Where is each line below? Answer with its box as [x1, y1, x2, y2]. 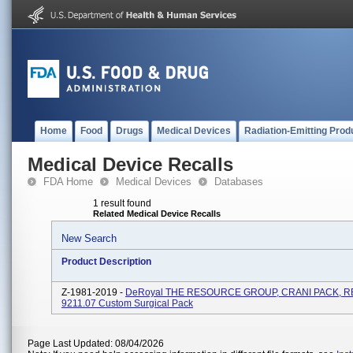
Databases [214, 176, 263, 188]
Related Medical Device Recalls [93, 209, 221, 218]
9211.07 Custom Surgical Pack [61, 298, 193, 309]
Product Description [61, 256, 151, 267]
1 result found [93, 198, 151, 209]
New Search [61, 232, 117, 244]
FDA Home [43, 176, 93, 188]
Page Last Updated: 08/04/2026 [28, 338, 164, 349]
